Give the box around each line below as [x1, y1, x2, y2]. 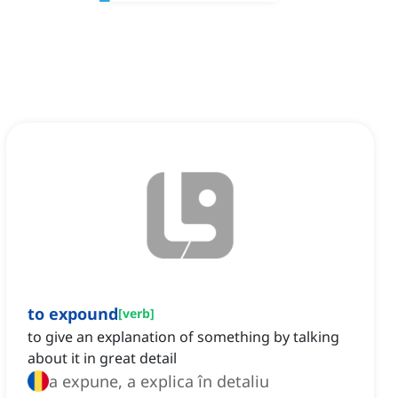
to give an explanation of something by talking [28, 327, 339, 347]
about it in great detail [28, 348, 177, 369]
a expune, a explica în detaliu [49, 370, 269, 393]
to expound [28, 303, 118, 325]
